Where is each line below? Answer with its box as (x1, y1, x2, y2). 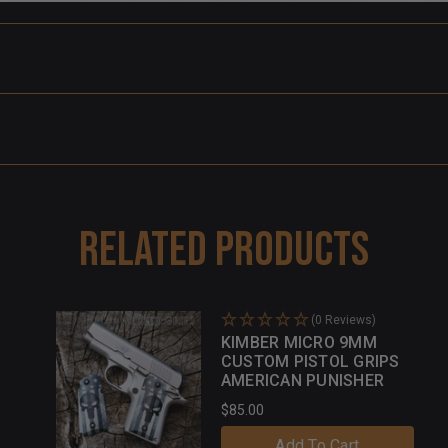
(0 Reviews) (310, 312, 376, 327)
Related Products (78, 221, 369, 279)
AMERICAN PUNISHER (220, 370, 385, 390)
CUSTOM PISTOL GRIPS (220, 351, 400, 371)
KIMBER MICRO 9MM (220, 332, 377, 352)
